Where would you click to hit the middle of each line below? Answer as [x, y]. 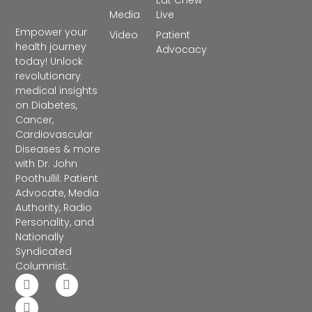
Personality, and [55, 223]
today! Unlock [49, 62]
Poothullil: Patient [57, 179]
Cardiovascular [54, 135]
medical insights [57, 91]
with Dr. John [47, 164]
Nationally [40, 237]
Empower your [52, 32]
